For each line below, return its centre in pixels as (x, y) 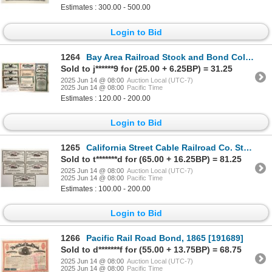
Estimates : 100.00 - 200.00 (106, 189)
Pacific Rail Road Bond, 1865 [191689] (165, 238)
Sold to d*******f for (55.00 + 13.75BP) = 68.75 (151, 250)
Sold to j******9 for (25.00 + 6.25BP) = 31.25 (147, 68)
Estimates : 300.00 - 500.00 (106, 8)
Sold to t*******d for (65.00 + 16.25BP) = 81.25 (151, 159)
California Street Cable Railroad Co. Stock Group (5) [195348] (165, 148)
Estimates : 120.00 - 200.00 (106, 98)
